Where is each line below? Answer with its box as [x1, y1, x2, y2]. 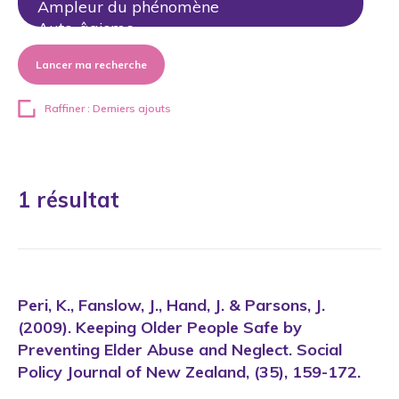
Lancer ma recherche [36, 58, 147, 71]
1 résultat [18, 186, 119, 213]
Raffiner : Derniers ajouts [45, 102, 171, 115]
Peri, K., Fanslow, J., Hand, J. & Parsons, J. [18, 295, 325, 315]
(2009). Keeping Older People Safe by [18, 317, 302, 338]
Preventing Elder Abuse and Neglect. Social [18, 339, 342, 360]
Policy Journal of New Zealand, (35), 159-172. [18, 362, 361, 382]
